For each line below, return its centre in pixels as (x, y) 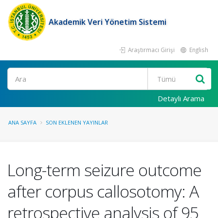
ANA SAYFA (22, 122)
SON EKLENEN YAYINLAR (77, 122)
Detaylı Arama (181, 98)
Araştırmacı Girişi (151, 50)
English (198, 50)
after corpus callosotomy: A (103, 191)
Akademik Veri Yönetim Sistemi (108, 22)
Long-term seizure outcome (104, 170)
